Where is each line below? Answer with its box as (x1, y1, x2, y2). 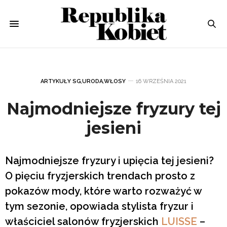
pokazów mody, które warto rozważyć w (5, 184, 202, 197)
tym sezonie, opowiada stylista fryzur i (5, 200, 194, 212)
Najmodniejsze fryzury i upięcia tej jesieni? (5, 154, 214, 167)
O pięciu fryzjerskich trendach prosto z (5, 169, 195, 182)
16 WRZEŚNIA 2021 (136, 78, 186, 85)
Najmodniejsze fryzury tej (6, 98, 221, 119)
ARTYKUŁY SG (41, 78, 81, 85)
